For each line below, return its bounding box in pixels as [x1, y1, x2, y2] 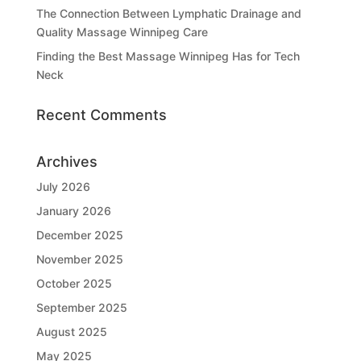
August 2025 [35, 324, 107, 338]
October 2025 [35, 276, 112, 290]
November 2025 [35, 251, 123, 266]
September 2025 [35, 300, 127, 314]
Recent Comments [35, 106, 167, 123]
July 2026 [35, 179, 90, 193]
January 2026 [35, 203, 111, 218]
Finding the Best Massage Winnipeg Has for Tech [35, 48, 300, 63]
